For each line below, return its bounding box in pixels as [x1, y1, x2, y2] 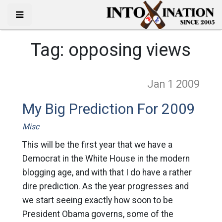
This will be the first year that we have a [22, 140, 172, 150]
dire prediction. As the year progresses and [22, 181, 189, 191]
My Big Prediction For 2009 [22, 101, 195, 117]
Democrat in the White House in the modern [22, 154, 190, 164]
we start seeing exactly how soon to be [22, 195, 173, 205]
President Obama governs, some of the [22, 209, 173, 219]
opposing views [68, 40, 191, 60]
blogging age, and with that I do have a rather [22, 167, 192, 177]
